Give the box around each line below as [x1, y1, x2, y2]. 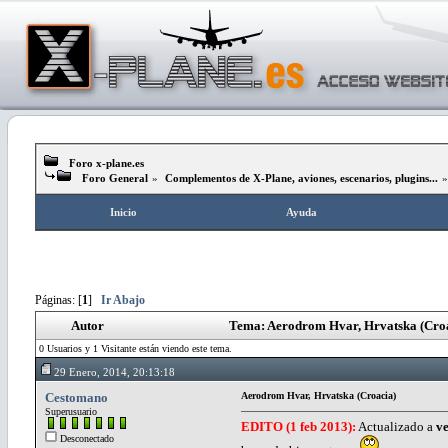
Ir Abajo [101, 293, 145, 307]
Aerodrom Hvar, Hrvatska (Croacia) [241, 389, 396, 401]
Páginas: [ [35, 293, 82, 307]
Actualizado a [356, 418, 436, 434]
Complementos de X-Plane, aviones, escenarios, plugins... [165, 172, 438, 184]
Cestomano [45, 389, 108, 405]
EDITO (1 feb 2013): [241, 418, 356, 434]
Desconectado [57, 432, 114, 444]
